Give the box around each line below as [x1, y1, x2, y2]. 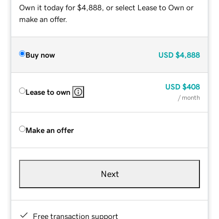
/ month [177, 94, 200, 101]
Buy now [25, 50, 55, 59]
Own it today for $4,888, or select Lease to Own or [19, 3, 194, 11]
